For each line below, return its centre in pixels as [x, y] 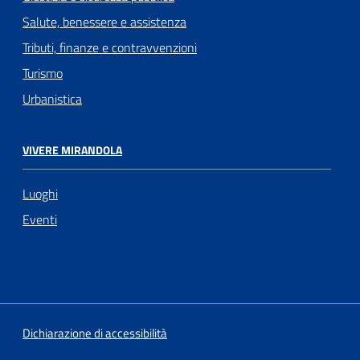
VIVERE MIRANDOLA [72, 150]
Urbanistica [52, 99]
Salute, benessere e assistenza [104, 22]
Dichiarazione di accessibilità [95, 333]
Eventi [40, 219]
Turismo [43, 74]
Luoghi [40, 193]
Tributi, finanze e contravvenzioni [110, 48]
